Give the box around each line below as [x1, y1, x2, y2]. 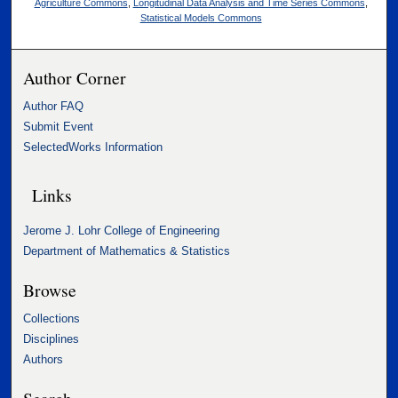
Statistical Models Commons [139, 12, 262, 24]
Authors [23, 352, 64, 366]
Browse [23, 277, 77, 301]
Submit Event [23, 120, 94, 134]
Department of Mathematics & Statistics [23, 243, 231, 258]
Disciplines [23, 331, 80, 346]
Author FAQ [23, 99, 84, 114]
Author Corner [23, 66, 127, 90]
